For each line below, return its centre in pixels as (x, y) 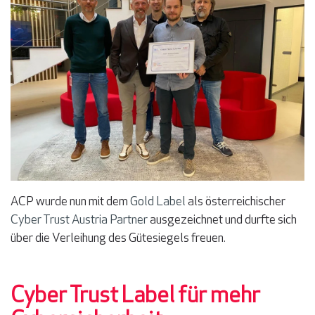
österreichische (242, 202)
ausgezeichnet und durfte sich (222, 221)
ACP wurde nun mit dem (70, 202)
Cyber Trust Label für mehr (135, 297)
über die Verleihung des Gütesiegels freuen (117, 239)
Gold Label (158, 202)
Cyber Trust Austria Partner (79, 221)
